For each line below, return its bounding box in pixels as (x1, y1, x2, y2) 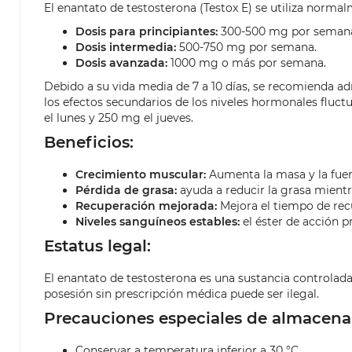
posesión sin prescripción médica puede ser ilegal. (44, 287, 319, 302)
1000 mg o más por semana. (167, 56, 326, 71)
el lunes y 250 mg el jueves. (44, 111, 193, 126)
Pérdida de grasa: (75, 183, 177, 198)
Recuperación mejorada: (75, 199, 217, 214)
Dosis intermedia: (75, 40, 176, 55)
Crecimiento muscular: (75, 167, 206, 182)
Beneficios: (44, 133, 134, 152)
